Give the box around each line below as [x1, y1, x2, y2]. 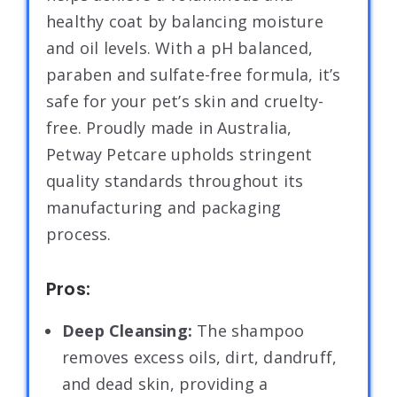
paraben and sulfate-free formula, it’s [46, 63, 341, 85]
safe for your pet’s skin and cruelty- [46, 90, 324, 112]
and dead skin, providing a [62, 372, 269, 394]
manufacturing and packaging [46, 196, 282, 218]
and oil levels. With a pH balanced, [46, 36, 313, 58]
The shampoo [197, 319, 305, 341]
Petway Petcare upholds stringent [46, 143, 313, 165]
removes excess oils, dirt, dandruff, [62, 346, 338, 368]
